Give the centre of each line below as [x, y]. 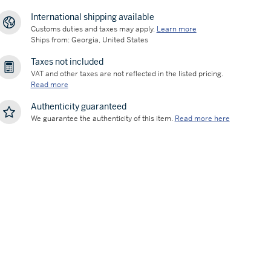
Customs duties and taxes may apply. [93, 29]
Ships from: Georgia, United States [89, 40]
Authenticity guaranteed [78, 106]
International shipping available [92, 17]
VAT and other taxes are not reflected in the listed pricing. [127, 74]
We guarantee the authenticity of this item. [102, 119]
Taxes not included [67, 62]
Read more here [202, 119]
